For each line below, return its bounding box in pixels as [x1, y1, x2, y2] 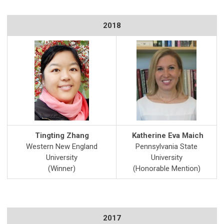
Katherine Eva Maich [129, 131, 203, 140]
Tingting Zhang [34, 131, 89, 140]
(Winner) [48, 164, 75, 173]
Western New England [26, 142, 97, 151]
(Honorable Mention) [132, 164, 200, 173]
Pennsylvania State [135, 142, 197, 151]
